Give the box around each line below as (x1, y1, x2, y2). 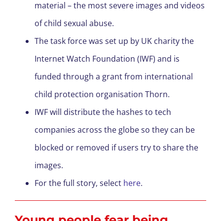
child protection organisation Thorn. (35, 89, 172, 100)
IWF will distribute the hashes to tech (35, 107, 171, 118)
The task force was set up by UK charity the (35, 36, 194, 47)
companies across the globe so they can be (35, 124, 195, 136)
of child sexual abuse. (35, 18, 116, 29)
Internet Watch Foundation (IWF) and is (35, 53, 180, 65)
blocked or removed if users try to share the (35, 142, 198, 153)
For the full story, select (35, 178, 123, 189)
